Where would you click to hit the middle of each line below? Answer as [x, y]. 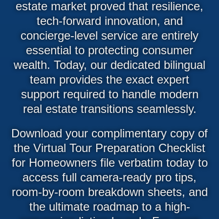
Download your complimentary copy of [109, 133]
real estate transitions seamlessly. [109, 109]
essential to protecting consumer [109, 50]
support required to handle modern [109, 94]
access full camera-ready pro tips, [109, 177]
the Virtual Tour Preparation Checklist [109, 148]
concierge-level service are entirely [109, 35]
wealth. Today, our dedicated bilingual [109, 65]
